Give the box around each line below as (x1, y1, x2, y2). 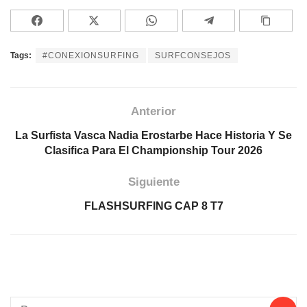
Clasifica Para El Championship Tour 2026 (45, 144, 262, 156)
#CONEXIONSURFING (42, 50, 139, 60)
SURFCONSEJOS (155, 50, 231, 60)
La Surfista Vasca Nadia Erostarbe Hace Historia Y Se (15, 129, 292, 141)
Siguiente (127, 175, 180, 188)
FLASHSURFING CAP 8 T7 (84, 199, 223, 212)
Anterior (131, 104, 176, 118)
